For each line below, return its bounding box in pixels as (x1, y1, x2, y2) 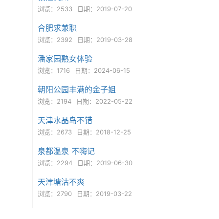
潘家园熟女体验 (37, 54, 92, 64)
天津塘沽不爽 (37, 177, 85, 187)
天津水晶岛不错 (37, 115, 92, 125)
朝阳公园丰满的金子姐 (37, 85, 116, 94)
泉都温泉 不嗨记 (37, 146, 95, 156)
